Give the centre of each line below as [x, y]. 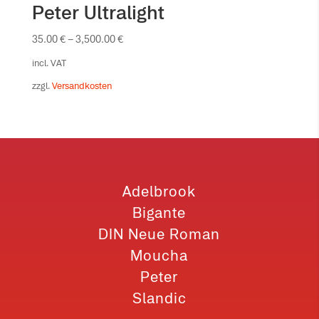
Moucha [159, 256]
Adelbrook [159, 192]
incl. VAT [49, 63]
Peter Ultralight [98, 12]
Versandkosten [82, 86]
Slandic [159, 298]
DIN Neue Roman [159, 234]
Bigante [159, 213]
